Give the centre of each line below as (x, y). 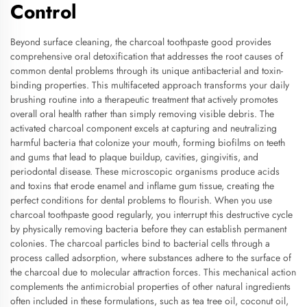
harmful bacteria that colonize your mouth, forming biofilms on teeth (148, 143)
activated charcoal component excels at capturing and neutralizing (144, 128)
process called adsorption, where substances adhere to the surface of (151, 258)
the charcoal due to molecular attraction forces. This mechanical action (153, 272)
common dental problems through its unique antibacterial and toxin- (147, 71)
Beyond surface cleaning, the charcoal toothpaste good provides (141, 42)
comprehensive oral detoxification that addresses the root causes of (147, 56)
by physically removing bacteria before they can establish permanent (148, 229)
